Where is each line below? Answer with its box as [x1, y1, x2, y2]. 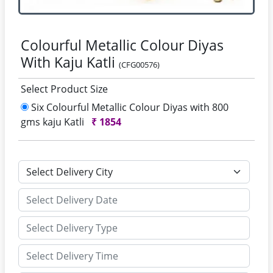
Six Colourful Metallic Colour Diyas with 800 [29, 101, 229, 114]
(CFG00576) [119, 59, 160, 70]
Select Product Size [21, 82, 108, 96]
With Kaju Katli [21, 52, 119, 72]
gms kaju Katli [21, 115, 87, 129]
